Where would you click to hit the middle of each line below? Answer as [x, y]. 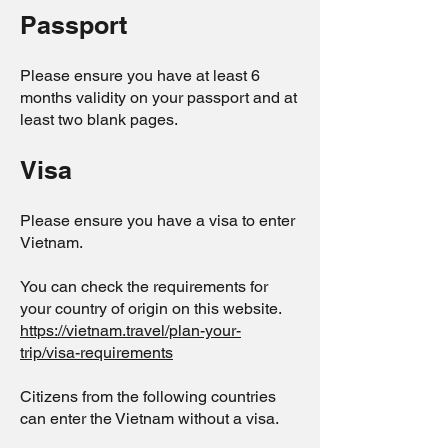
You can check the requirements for [144, 286]
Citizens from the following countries [148, 396]
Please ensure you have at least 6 [140, 75]
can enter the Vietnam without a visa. [149, 418]
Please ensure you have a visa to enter [157, 220]
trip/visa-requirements [96, 352]
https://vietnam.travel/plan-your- [130, 330]
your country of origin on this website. [151, 308]
